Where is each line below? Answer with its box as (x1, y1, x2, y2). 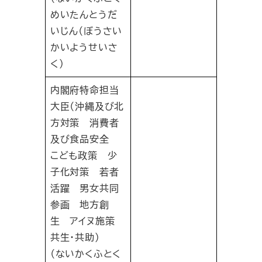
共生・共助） (50, 230, 100, 244)
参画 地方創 (50, 198, 109, 212)
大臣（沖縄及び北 (50, 99, 125, 113)
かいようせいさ (50, 40, 118, 54)
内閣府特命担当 (50, 83, 119, 97)
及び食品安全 (50, 132, 119, 146)
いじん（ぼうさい (50, 24, 123, 38)
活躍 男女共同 (50, 181, 119, 195)
